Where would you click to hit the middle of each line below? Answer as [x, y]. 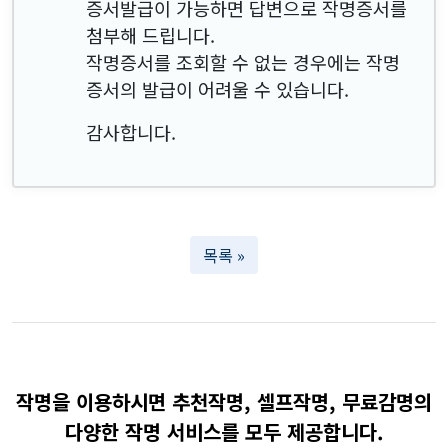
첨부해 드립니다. [150, 34]
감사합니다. [131, 131]
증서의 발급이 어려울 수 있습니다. [217, 88]
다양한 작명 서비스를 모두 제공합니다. [224, 431]
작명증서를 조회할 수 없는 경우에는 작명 [243, 61]
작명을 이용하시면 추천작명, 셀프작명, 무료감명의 [224, 401]
